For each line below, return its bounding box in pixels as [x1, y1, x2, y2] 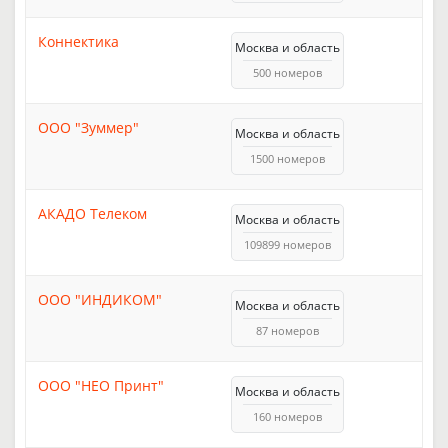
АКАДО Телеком [38, 203, 147, 223]
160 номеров [253, 408, 322, 424]
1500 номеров [250, 150, 325, 166]
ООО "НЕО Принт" [38, 375, 164, 395]
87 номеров [256, 322, 319, 338]
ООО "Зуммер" [38, 117, 139, 137]
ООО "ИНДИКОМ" [38, 289, 162, 309]
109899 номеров [244, 236, 331, 252]
